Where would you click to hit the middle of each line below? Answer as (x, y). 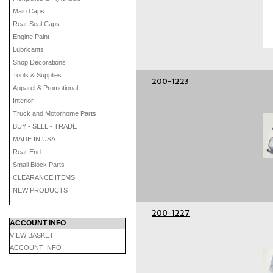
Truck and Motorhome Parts (55, 113)
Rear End (27, 152)
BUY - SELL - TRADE (45, 126)
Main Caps (29, 11)
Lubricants (28, 49)
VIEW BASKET (32, 235)
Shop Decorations (39, 62)
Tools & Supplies (37, 75)
